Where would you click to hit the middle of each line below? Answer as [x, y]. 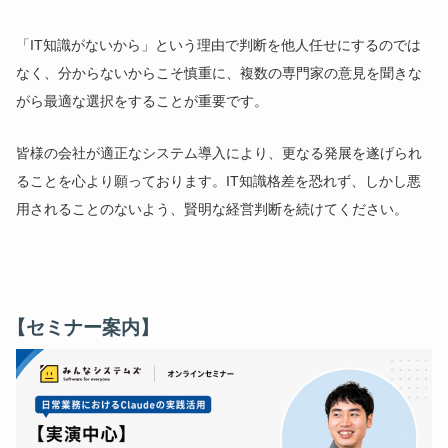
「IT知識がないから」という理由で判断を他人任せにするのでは [219, 44]
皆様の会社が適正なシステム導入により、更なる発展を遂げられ [219, 152]
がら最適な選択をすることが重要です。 [142, 100]
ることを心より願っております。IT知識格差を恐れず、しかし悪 [219, 180]
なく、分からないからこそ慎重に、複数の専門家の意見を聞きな [219, 72]
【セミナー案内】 [83, 327]
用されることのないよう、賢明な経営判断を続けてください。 [212, 208]
